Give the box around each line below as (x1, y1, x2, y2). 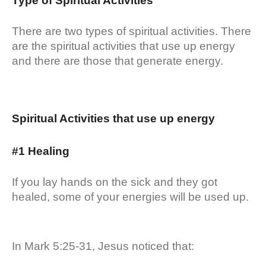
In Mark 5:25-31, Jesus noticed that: (12, 239, 194, 252)
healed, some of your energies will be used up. (12, 190, 252, 203)
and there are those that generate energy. (12, 54, 223, 67)
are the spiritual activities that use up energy (12, 39, 235, 52)
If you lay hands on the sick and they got (12, 175, 217, 188)
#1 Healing (12, 144, 72, 157)
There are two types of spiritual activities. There (12, 24, 251, 37)
